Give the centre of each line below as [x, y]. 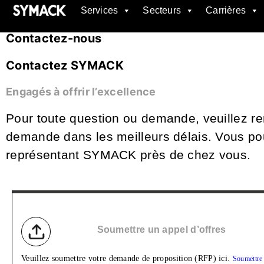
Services [99, 10]
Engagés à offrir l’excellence [81, 92]
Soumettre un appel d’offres [161, 230]
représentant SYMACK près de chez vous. [128, 155]
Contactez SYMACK [65, 65]
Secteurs [162, 10]
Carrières [226, 10]
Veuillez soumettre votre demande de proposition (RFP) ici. [127, 258]
